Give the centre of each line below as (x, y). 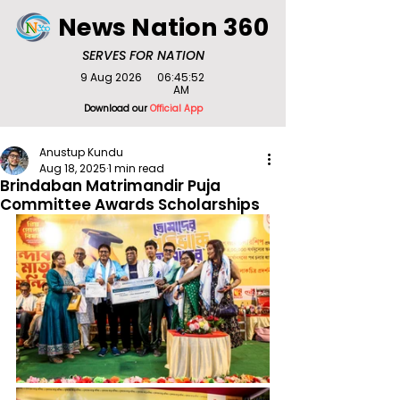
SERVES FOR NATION (143, 55)
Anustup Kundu (81, 152)
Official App (176, 108)
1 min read (136, 168)
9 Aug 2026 (111, 77)
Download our (117, 108)
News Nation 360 (163, 27)
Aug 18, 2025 (73, 168)
